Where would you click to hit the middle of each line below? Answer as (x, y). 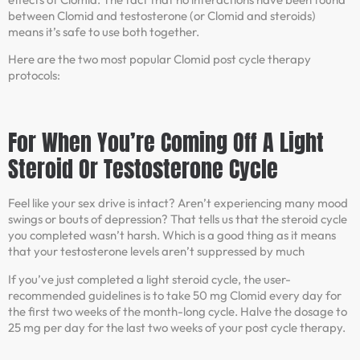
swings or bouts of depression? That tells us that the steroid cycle (178, 219)
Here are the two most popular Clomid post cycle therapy (160, 59)
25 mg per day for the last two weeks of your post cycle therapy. (177, 327)
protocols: (34, 76)
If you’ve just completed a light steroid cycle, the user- (149, 279)
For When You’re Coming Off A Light (166, 143)
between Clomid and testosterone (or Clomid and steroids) (162, 15)
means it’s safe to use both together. (104, 31)
